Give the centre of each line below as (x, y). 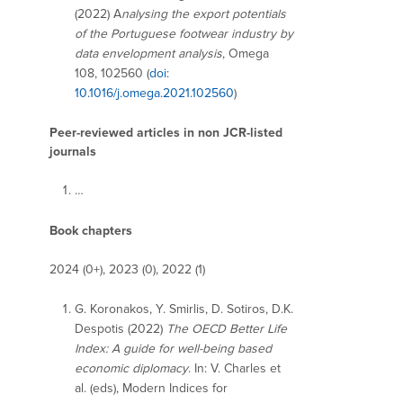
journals (73, 152)
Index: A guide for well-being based (173, 348)
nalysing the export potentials (204, 13)
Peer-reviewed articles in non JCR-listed (166, 133)
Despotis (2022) (121, 328)
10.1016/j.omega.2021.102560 (154, 93)
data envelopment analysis (148, 53)
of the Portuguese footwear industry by (184, 33)
